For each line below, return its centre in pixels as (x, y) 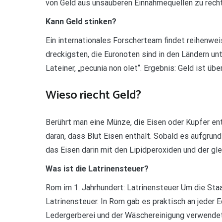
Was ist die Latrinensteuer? (97, 168)
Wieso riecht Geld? (93, 95)
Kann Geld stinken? (81, 21)
